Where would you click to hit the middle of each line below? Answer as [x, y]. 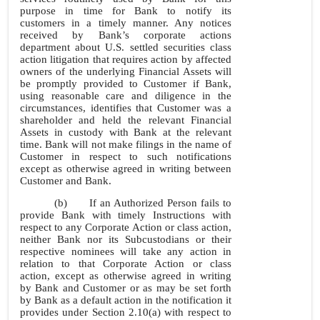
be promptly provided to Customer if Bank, [126, 84]
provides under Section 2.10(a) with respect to [126, 312]
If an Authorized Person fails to [160, 203]
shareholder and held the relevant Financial [126, 120]
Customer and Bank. [66, 181]
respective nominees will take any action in [126, 251]
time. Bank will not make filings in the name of [126, 144]
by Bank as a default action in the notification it [126, 300]
